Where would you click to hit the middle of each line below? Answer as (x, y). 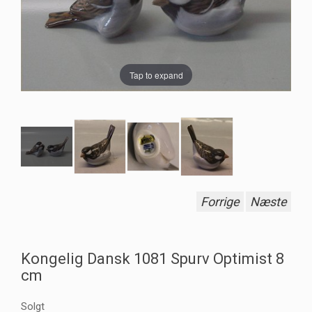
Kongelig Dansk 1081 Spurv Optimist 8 (153, 259)
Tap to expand (156, 75)
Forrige (220, 202)
